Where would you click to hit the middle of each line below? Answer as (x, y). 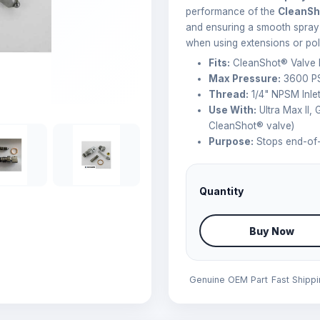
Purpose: (231, 141)
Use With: (232, 110)
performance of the (232, 11)
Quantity (221, 191)
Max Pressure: (245, 79)
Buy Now (271, 231)
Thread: (229, 94)
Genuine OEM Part (229, 280)
